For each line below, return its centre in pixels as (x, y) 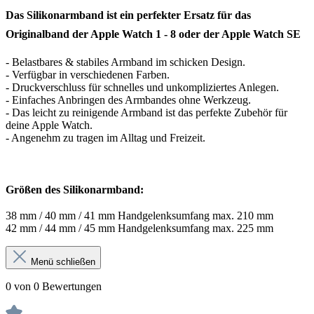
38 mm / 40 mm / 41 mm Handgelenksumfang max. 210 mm (139, 216)
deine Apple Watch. (49, 125)
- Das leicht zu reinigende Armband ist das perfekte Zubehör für (146, 112)
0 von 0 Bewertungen (54, 287)
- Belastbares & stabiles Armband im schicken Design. (125, 62)
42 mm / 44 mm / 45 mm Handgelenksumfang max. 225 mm (139, 228)
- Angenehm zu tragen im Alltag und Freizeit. (105, 137)
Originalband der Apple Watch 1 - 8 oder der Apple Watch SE (153, 34)
